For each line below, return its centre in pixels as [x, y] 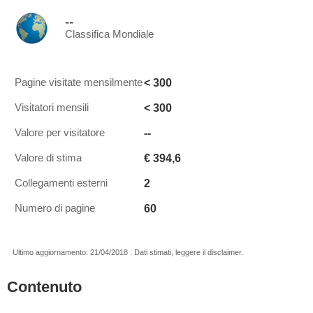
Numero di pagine [55, 208]
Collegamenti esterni [61, 183]
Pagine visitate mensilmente [79, 82]
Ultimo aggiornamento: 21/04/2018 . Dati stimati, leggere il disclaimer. [128, 252]
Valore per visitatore [60, 133]
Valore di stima [48, 158]
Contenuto [44, 287]
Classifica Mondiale [109, 34]
